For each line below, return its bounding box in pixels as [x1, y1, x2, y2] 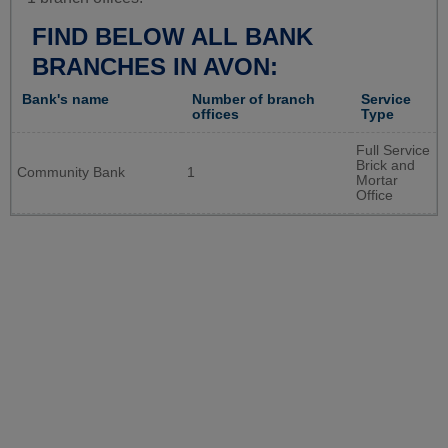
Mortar [356, 173, 398, 189]
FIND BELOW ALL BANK [32, 23, 313, 51]
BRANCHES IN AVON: [32, 53, 278, 81]
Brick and [356, 158, 415, 174]
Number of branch [192, 92, 315, 108]
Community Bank [17, 165, 125, 181]
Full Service [356, 143, 430, 159]
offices [192, 107, 239, 123]
